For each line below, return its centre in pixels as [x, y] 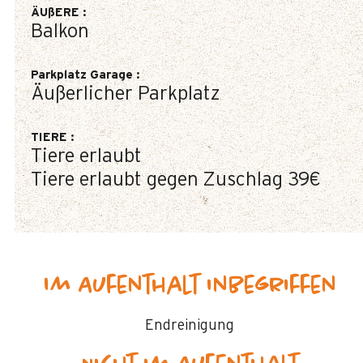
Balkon [60, 32]
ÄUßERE [57, 13]
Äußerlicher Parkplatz [126, 94]
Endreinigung [190, 326]
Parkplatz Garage [83, 75]
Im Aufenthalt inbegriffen [190, 286]
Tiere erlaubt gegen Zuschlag [157, 180]
